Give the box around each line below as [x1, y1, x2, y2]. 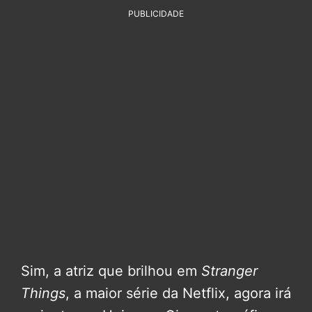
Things [21, 285, 65, 302]
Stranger [197, 263, 258, 280]
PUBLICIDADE [128, 8, 184, 19]
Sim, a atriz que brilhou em [21, 263, 197, 280]
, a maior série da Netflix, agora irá [65, 285, 291, 302]
